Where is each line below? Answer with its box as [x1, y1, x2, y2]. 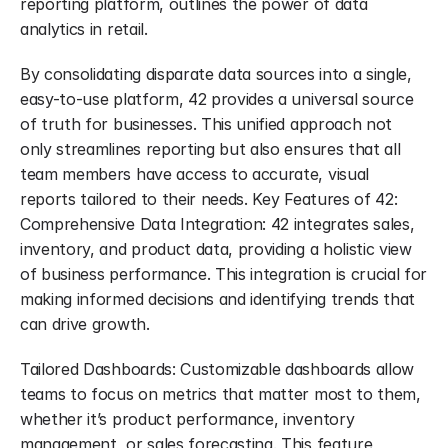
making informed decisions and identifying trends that [20, 289, 416, 309]
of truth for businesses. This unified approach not [20, 114, 392, 134]
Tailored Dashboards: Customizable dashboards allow [20, 359, 414, 379]
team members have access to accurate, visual [20, 164, 369, 184]
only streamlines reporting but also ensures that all [20, 139, 401, 159]
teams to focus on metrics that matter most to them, [20, 384, 421, 404]
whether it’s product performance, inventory [20, 409, 355, 429]
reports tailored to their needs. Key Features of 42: [20, 189, 398, 209]
